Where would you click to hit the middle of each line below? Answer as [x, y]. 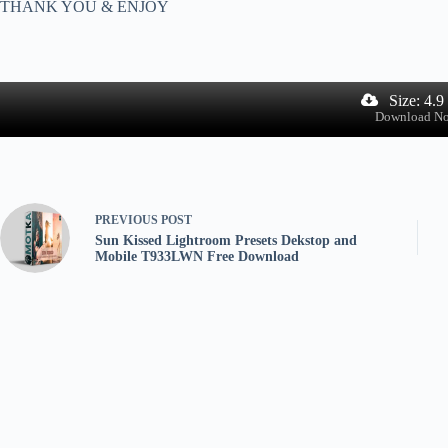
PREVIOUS [128, 220]
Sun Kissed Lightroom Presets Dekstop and [226, 241]
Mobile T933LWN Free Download [197, 257]
